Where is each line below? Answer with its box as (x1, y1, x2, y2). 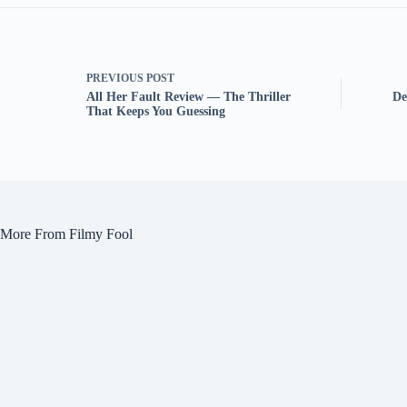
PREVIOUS (86, 72, 146, 85)
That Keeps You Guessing (86, 104, 225, 119)
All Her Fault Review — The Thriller (86, 90, 291, 104)
